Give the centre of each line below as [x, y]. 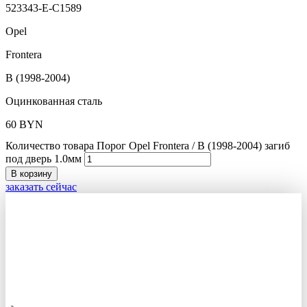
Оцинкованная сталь [54, 101]
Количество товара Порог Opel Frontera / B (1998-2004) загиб [148, 145]
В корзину [32, 173]
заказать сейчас [41, 186]
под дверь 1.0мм [44, 158]
